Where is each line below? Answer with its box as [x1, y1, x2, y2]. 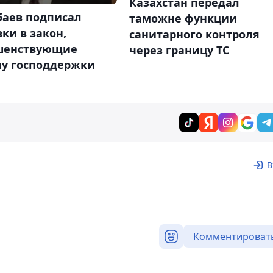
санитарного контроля [129, 27, 260, 42]
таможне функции [129, 11, 237, 26]
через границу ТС [129, 43, 229, 58]
